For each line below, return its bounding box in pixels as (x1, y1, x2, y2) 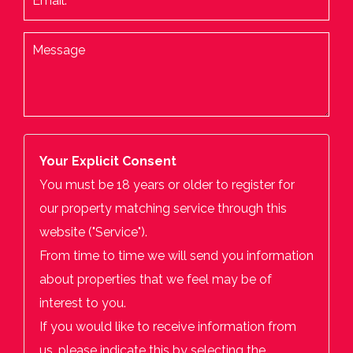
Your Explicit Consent (39, 153, 176, 169)
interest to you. (39, 295, 126, 310)
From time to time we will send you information (39, 247, 314, 263)
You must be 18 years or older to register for (39, 176, 295, 192)
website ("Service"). (39, 224, 147, 240)
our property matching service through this (39, 200, 287, 216)
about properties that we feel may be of (39, 271, 272, 287)
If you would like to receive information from (39, 318, 296, 334)
